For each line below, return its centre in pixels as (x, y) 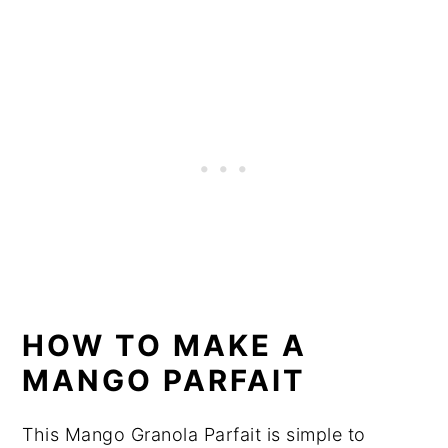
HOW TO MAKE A (165, 345)
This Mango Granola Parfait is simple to (194, 434)
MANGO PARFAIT (164, 380)
